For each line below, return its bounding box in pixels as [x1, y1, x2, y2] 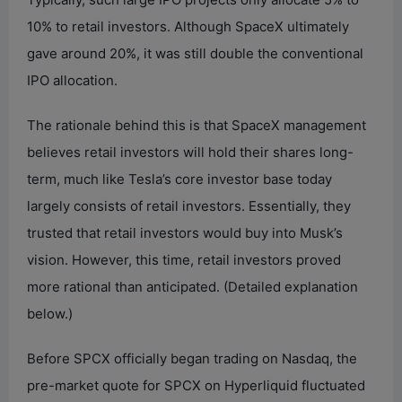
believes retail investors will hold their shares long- [27, 143, 354, 161]
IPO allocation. [27, 71, 118, 89]
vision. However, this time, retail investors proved [27, 250, 341, 268]
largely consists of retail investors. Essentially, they [27, 197, 351, 214]
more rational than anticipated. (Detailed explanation [27, 277, 358, 295]
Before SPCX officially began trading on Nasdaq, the [27, 349, 357, 367]
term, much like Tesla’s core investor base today [27, 170, 332, 188]
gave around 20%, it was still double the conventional [27, 44, 363, 62]
